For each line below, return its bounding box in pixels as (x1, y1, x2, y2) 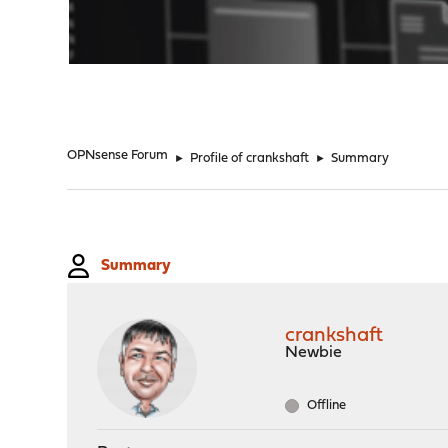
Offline (304, 399, 347, 412)
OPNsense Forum (67, 149, 169, 162)
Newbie (285, 345, 343, 361)
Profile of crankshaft (190, 152, 310, 165)
